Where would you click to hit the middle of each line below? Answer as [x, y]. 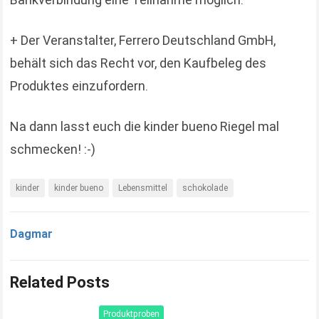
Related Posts [60, 282]
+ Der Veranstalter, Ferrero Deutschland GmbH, [143, 40]
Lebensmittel [143, 188]
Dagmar [32, 234]
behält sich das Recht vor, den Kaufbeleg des [138, 63]
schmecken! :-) [53, 149]
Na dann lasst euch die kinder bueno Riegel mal [145, 126]
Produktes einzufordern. [79, 85]
